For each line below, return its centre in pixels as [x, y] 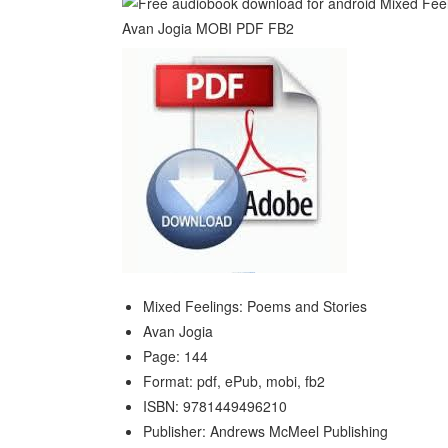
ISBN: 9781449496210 [215, 406]
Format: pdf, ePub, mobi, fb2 [234, 381]
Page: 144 [175, 356]
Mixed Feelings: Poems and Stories [255, 306]
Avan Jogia [178, 331]
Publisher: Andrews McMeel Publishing [265, 431]
